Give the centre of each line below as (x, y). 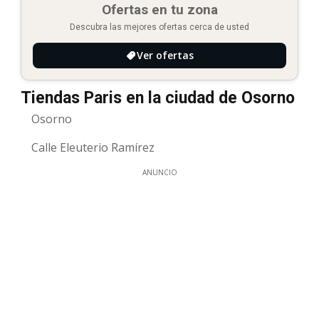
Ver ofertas (165, 55)
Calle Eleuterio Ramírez (93, 147)
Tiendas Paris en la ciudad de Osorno (158, 98)
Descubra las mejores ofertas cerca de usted (159, 27)
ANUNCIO (159, 172)
